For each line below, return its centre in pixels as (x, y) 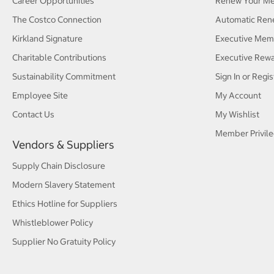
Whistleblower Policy (53, 222)
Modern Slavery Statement (64, 184)
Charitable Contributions (59, 58)
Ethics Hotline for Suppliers (65, 203)
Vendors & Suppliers (63, 144)
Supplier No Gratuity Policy (64, 241)
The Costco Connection (57, 20)
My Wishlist (238, 115)
